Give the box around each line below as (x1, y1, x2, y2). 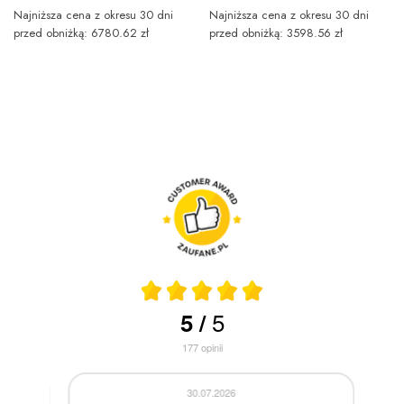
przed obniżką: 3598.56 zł (208, 23, 343, 41)
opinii (200, 340, 223, 355)
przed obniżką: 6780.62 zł (14, 23, 149, 41)
